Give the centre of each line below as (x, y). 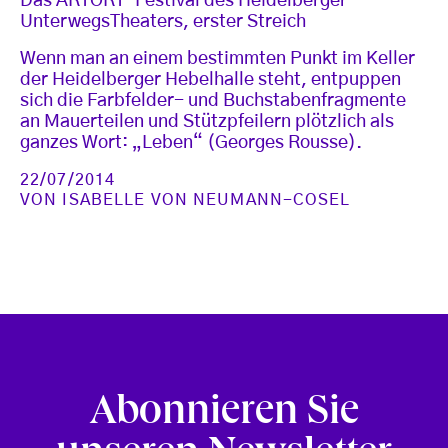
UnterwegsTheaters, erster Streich (163, 21)
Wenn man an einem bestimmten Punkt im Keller (217, 58)
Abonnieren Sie (224, 414)
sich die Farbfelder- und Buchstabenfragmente (213, 100)
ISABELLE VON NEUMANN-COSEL (206, 199)
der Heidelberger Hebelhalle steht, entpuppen (210, 79)
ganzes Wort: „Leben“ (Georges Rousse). (191, 142)
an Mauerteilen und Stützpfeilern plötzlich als (207, 121)
